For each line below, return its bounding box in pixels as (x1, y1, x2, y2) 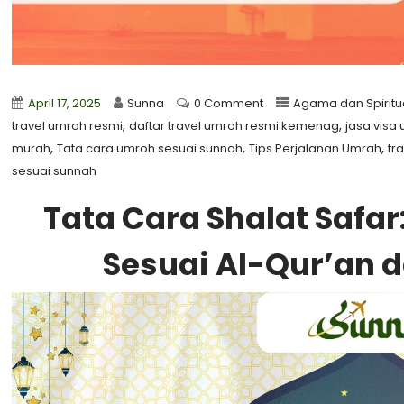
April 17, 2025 (28, 95, 102, 112)
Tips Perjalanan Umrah (249, 140, 382, 157)
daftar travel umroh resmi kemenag (129, 117, 340, 134)
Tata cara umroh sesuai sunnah (57, 140, 243, 157)
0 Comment (194, 95, 264, 112)
